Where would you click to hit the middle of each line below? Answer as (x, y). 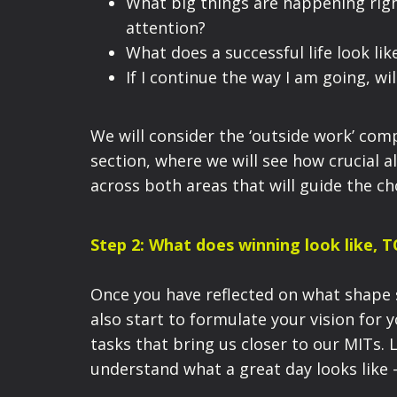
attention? (166, 27)
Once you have (146, 294)
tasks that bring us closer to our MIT (232, 343)
